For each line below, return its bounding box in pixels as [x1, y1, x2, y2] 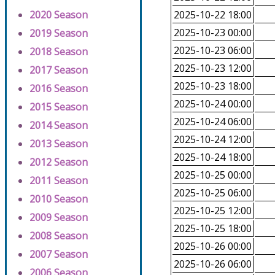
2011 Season [29, 174, 88, 188]
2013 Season [29, 137, 88, 151]
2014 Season [29, 118, 88, 133]
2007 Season [29, 247, 88, 261]
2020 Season [29, 8, 88, 22]
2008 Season [29, 229, 88, 243]
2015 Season [29, 100, 88, 114]
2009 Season [29, 211, 88, 225]
